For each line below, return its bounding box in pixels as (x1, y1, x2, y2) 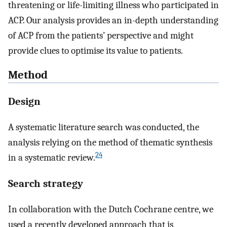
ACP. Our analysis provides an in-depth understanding (8, 14, 218, 26)
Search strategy (8, 177, 83, 190)
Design (8, 95, 41, 107)
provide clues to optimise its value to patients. (8, 45, 183, 56)
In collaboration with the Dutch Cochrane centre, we (8, 204, 213, 215)
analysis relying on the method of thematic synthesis (8, 136, 212, 148)
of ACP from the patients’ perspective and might (8, 29, 194, 41)
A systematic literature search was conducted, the (8, 121, 199, 133)
